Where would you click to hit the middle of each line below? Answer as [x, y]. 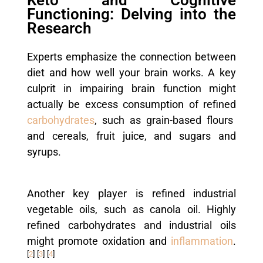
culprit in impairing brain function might [131, 88]
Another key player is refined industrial [131, 193]
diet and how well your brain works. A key [131, 73]
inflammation [200, 241]
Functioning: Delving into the [131, 14]
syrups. [44, 152]
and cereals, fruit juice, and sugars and [131, 136]
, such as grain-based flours [164, 120]
